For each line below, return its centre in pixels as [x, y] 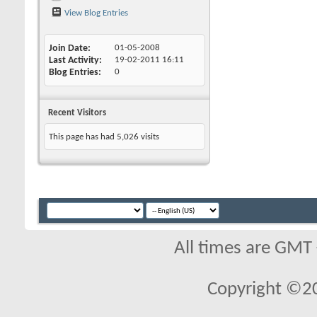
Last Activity [74, 60]
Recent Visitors [77, 113]
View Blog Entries [95, 13]
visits [149, 137]
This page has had [83, 137]
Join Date [68, 48]
